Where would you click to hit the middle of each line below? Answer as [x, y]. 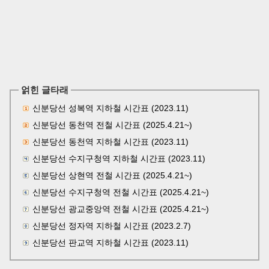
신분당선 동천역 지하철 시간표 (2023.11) [110, 141]
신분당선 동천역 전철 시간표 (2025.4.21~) [112, 125]
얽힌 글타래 [45, 89]
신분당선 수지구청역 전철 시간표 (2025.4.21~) [121, 192]
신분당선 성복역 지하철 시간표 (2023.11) [110, 108]
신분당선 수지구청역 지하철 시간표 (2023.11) [119, 158]
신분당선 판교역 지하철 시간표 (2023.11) [110, 242]
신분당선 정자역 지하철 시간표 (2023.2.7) [112, 225]
